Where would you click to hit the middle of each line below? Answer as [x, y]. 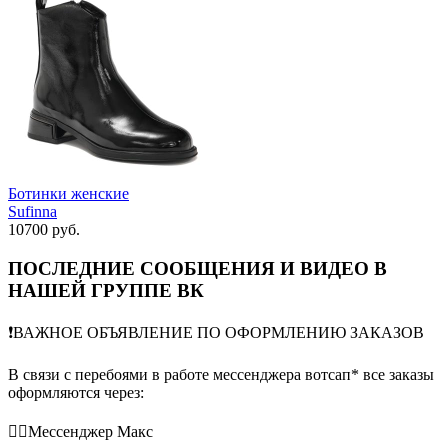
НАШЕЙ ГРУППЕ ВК [106, 290]
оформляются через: [76, 392]
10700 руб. [44, 230]
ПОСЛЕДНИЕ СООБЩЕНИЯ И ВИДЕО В [197, 268]
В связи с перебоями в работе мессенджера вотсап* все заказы [221, 374]
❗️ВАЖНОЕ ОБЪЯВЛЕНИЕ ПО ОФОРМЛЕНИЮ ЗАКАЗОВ [216, 332]
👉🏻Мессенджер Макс [80, 431]
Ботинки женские [68, 194]
